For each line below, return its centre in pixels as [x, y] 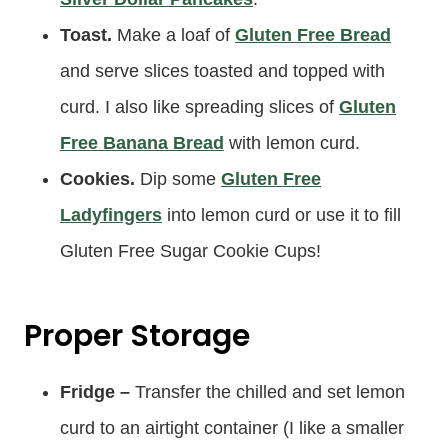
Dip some [178, 178]
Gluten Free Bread [313, 34]
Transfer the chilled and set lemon [267, 391]
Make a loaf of [176, 34]
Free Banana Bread [142, 142]
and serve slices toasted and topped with [222, 70]
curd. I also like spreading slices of [199, 106]
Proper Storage [137, 335]
